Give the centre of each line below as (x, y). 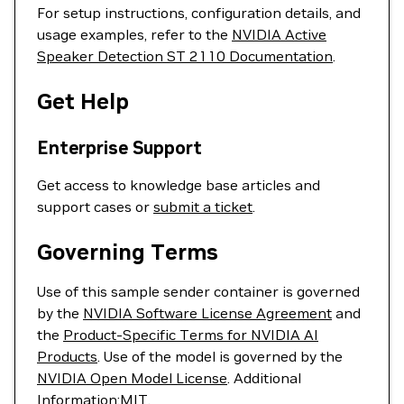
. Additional (264, 378)
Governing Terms (128, 252)
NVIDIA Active (279, 34)
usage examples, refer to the (134, 34)
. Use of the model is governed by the (220, 356)
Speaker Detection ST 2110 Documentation (185, 56)
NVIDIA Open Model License (132, 378)
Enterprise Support (119, 148)
